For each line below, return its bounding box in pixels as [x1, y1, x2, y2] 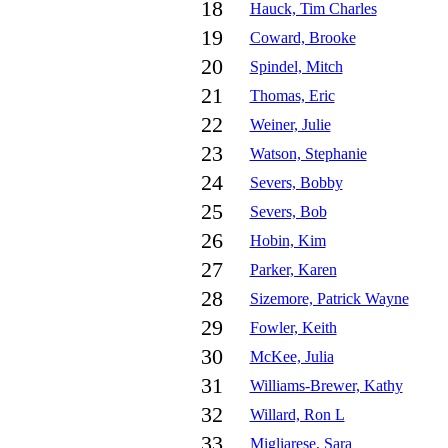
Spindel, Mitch [249, 58, 343, 75]
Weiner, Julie [249, 116, 331, 133]
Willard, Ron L [249, 406, 345, 423]
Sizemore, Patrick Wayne [249, 290, 409, 307]
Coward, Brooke [249, 29, 356, 46]
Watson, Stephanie [249, 145, 367, 162]
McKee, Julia [249, 348, 334, 365]
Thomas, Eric [249, 87, 335, 104]
